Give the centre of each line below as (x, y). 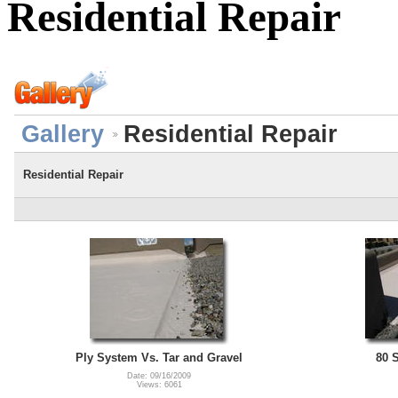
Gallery (63, 134)
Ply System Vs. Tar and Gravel (159, 358)
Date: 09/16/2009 (159, 376)
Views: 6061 (159, 385)
